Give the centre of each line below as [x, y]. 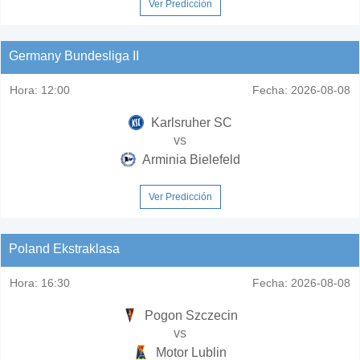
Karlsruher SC [190, 122]
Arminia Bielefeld [190, 159]
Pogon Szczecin [190, 315]
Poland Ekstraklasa [64, 248]
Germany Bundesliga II [74, 55]
